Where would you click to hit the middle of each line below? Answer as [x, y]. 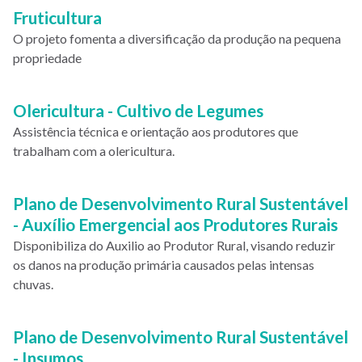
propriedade [47, 58]
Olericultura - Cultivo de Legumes [138, 110]
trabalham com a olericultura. [94, 151]
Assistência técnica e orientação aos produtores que [156, 131]
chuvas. [33, 284]
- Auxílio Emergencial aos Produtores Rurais [175, 224]
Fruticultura [57, 17]
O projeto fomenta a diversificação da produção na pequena [177, 38]
